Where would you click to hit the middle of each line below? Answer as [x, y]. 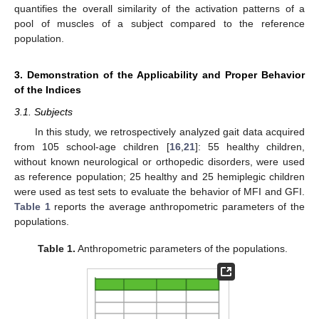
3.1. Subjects [43, 112]
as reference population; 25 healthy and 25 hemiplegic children [159, 176]
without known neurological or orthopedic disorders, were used [159, 161]
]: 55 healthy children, [250, 146]
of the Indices [48, 90]
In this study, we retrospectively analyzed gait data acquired [169, 131]
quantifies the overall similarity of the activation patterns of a [159, 9]
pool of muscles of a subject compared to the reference [159, 24]
